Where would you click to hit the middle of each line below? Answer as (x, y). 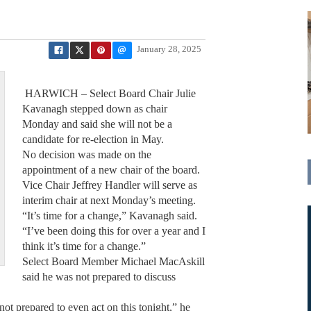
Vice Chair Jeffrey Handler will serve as (109, 185)
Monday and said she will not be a (97, 124)
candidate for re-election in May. (94, 140)
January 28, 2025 (169, 50)
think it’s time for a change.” (84, 246)
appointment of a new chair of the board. (111, 170)
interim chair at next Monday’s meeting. (109, 201)
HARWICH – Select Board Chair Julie (109, 94)
